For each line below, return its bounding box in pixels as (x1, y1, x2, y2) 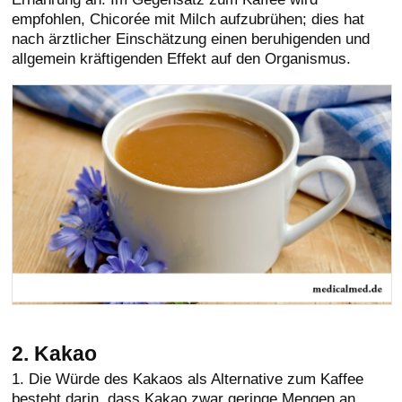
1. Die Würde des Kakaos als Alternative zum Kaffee (12, 369, 364, 388)
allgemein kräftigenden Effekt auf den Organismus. (12, 49, 352, 67)
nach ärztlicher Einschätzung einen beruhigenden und (12, 30, 371, 48)
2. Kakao (12, 341, 98, 365)
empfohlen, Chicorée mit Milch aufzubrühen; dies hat (12, 10, 365, 28)
